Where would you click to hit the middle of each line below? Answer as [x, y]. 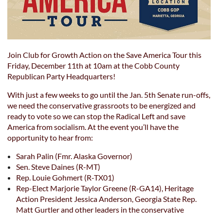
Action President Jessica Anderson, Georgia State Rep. [106, 199]
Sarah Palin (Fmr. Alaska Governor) [74, 156]
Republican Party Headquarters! [61, 76]
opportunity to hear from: [50, 137]
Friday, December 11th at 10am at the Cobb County [93, 65]
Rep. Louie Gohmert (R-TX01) [65, 177]
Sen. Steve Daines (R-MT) [58, 167]
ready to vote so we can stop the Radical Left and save [96, 116]
